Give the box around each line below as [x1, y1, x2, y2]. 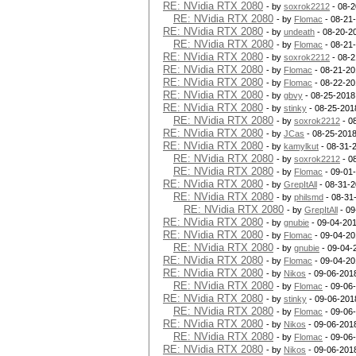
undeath [284, 27, 315, 37]
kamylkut [284, 141, 319, 151]
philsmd [294, 192, 323, 202]
